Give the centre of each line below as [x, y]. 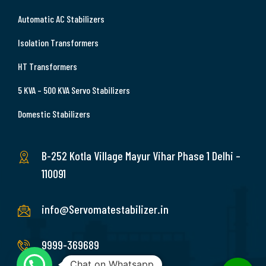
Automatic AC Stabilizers [61, 18]
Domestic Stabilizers [54, 113]
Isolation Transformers [58, 42]
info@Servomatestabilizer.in [105, 209]
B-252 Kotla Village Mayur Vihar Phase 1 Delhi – [141, 155]
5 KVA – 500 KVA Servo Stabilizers [74, 90]
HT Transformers [47, 66]
